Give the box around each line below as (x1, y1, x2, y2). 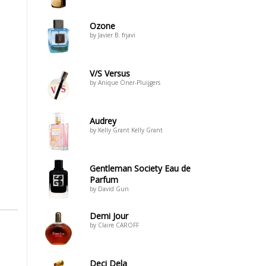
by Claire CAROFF (90, 221, 139, 229)
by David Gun (90, 185, 129, 193)
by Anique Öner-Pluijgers (90, 78, 160, 87)
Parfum (90, 174, 118, 185)
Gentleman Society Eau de (90, 163, 191, 174)
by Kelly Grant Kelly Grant (90, 126, 163, 134)
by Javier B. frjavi (90, 31, 135, 39)
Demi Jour (90, 210, 128, 221)
